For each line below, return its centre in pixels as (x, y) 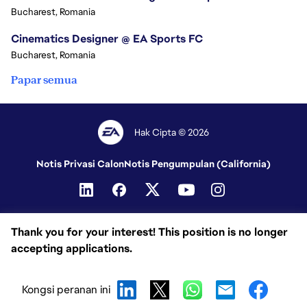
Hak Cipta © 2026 (171, 133)
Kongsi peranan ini (66, 290)
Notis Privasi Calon (80, 164)
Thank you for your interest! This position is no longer (149, 232)
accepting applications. (72, 248)
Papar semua (44, 80)
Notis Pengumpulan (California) (197, 164)
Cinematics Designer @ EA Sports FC (107, 39)
